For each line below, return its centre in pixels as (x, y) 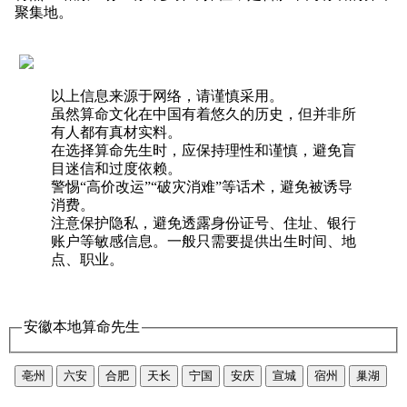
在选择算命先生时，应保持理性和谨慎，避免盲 (203, 151)
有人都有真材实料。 (116, 133)
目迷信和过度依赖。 (116, 169)
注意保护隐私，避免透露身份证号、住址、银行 (203, 223)
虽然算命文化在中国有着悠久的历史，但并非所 (203, 114)
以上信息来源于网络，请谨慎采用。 (167, 96)
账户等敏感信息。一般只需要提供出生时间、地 (203, 242)
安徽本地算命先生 (82, 327)
